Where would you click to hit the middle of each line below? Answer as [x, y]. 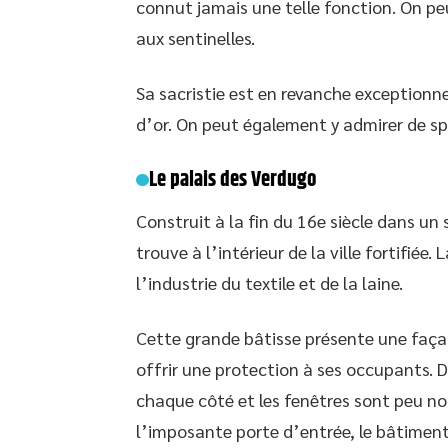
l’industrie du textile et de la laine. [269, 283]
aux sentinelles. [195, 38]
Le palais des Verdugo [232, 180]
